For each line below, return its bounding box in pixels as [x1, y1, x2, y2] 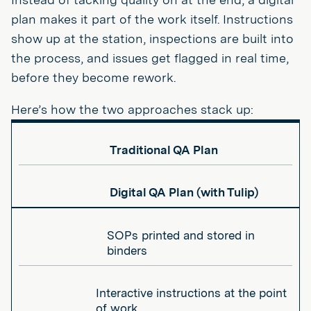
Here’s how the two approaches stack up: [11, 102, 253, 117]
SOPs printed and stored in [107, 228, 255, 242]
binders [107, 244, 148, 258]
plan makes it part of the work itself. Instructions [11, 12, 293, 26]
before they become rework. [11, 70, 176, 85]
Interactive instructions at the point [95, 286, 287, 300]
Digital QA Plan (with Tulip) [110, 185, 259, 199]
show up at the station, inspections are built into [11, 31, 294, 46]
